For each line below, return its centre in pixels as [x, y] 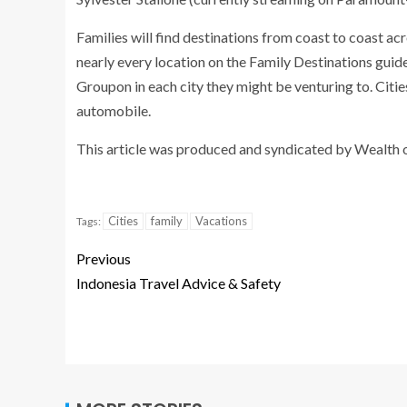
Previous [104, 258]
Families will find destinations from [186, 37]
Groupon [104, 86]
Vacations [221, 221]
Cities [123, 221]
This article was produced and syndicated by [215, 149]
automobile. [114, 110]
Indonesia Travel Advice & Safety [179, 283]
